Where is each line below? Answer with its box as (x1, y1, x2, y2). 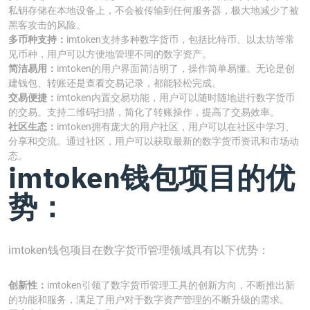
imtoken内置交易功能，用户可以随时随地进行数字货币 (57, 92, 295, 103)
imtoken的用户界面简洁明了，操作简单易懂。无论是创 (57, 63, 295, 74)
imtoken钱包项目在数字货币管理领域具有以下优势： (8, 244, 269, 257)
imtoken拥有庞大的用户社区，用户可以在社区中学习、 (57, 121, 295, 132)
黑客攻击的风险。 (8, 19, 86, 30)
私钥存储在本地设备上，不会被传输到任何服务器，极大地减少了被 (8, 5, 299, 16)
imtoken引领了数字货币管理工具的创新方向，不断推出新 (47, 280, 295, 291)
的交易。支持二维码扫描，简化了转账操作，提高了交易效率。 (8, 107, 280, 118)
